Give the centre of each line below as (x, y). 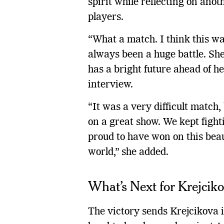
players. (105, 17)
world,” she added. (128, 152)
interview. (110, 85)
